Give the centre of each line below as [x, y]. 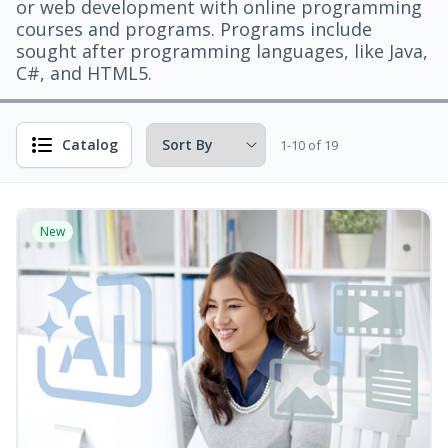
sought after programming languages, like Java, [222, 51]
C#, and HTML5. [84, 73]
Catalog [90, 144]
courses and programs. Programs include [194, 29]
